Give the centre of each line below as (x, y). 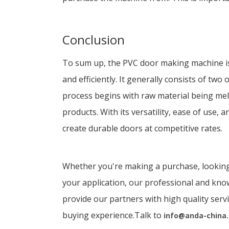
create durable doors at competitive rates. (142, 129)
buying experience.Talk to (113, 215)
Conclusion (94, 40)
